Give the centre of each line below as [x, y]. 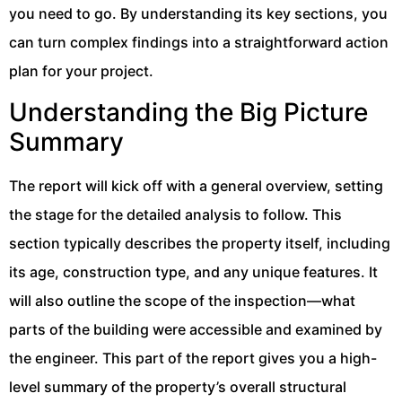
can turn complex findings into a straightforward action [199, 42]
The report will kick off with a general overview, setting [196, 185]
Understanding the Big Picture [188, 112]
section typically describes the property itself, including [200, 243]
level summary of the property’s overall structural [178, 386]
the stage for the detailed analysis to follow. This [175, 214]
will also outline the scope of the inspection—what [182, 300]
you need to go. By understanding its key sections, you [198, 13]
